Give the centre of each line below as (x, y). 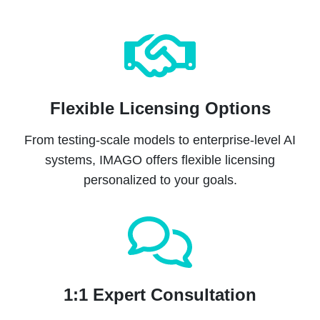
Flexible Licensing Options (160, 108)
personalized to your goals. (160, 180)
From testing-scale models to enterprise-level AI (160, 140)
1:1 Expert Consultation (160, 295)
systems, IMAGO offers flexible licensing (160, 160)
